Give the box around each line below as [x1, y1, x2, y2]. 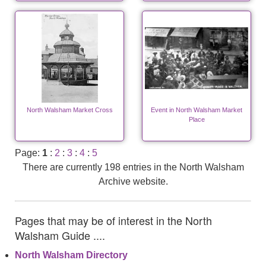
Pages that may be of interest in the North [15, 213, 212, 229]
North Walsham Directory [15, 250, 128, 261]
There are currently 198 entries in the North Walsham [22, 162, 244, 173]
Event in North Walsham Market [151, 106, 242, 114]
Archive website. [98, 176, 168, 187]
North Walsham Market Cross [26, 106, 113, 114]
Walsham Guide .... [15, 227, 105, 243]
